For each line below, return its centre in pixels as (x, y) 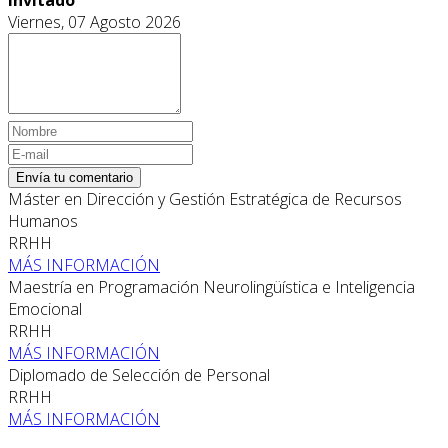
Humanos (43, 220)
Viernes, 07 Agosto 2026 (94, 21)
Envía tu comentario (74, 177)
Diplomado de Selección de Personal (139, 374)
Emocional (45, 308)
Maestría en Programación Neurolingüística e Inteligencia (211, 286)
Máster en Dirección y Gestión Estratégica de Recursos (205, 198)
